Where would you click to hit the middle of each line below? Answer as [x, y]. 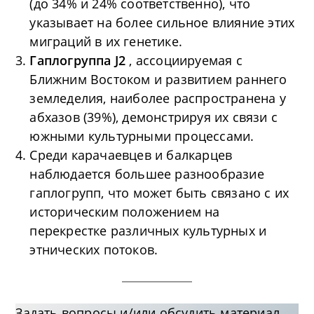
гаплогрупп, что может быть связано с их [159, 193]
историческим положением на [125, 212]
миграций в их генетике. [106, 42]
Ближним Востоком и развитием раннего [158, 80]
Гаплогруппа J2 [80, 61]
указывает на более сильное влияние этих [162, 23]
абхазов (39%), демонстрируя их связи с [154, 117]
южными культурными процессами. [142, 136]
